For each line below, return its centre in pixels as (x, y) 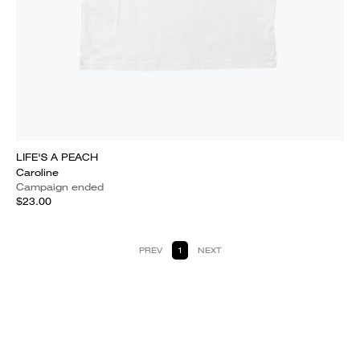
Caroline (37, 172)
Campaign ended (60, 187)
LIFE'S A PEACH (57, 157)
